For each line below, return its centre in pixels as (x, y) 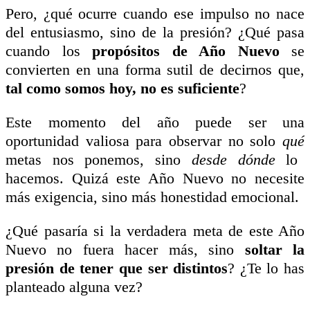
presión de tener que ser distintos (117, 268)
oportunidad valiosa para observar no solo (144, 140)
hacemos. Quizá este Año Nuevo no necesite (155, 178)
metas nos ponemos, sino (99, 159)
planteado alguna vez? (74, 286)
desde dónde (233, 159)
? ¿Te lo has (266, 268)
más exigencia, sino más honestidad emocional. (152, 197)
